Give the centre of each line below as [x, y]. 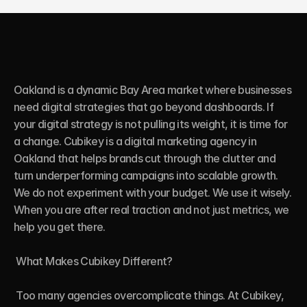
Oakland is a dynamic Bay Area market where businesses [153, 90]
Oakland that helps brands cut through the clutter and [145, 158]
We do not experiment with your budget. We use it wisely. [153, 193]
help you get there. [60, 227]
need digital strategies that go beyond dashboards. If [144, 107]
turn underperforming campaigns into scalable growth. [146, 175]
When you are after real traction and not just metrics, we [151, 210]
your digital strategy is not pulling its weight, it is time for [151, 124]
